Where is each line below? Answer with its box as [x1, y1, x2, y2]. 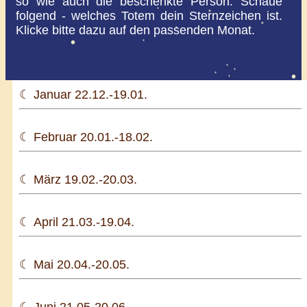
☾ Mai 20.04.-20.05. [19, 257, 130, 271]
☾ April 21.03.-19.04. [19, 214, 134, 229]
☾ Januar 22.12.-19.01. [19, 87, 147, 101]
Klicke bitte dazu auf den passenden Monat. [16, 23, 255, 37]
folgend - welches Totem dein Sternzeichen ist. [16, 8, 282, 23]
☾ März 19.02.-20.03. [19, 172, 137, 186]
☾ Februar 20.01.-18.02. [19, 130, 153, 144]
